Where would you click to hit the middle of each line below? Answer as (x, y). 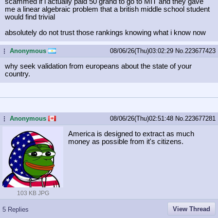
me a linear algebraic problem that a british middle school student (107, 9)
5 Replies (16, 209)
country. (18, 74)
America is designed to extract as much (131, 134)
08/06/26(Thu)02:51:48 (143, 118)
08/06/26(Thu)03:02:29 (143, 51)
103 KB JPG (33, 193)
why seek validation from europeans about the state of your (98, 66)
